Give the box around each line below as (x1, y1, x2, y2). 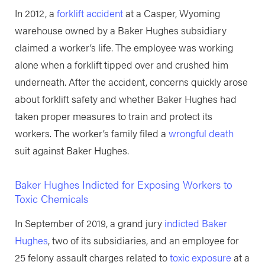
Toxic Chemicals (14, 190, 88, 206)
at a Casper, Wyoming (122, 6, 220, 21)
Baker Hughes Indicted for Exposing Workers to (14, 176, 232, 192)
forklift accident (56, 6, 123, 21)
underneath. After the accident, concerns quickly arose (14, 75, 248, 89)
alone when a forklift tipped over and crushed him (14, 57, 228, 72)
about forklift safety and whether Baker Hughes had (14, 92, 237, 106)
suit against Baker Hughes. (14, 143, 129, 158)
